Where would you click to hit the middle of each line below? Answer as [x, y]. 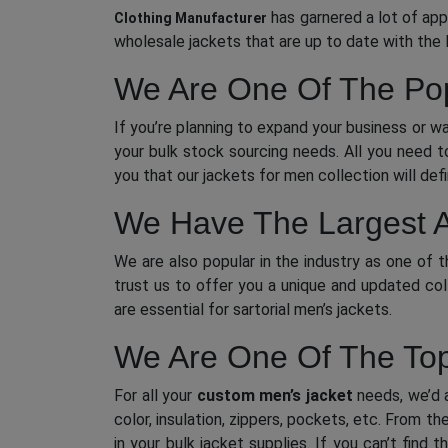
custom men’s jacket [274, 396]
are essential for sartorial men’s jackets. [253, 310]
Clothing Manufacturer [191, 18]
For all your [155, 396]
